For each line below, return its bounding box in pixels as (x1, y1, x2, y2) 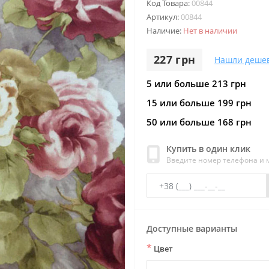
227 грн (154, 52, 196, 67)
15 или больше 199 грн (147, 97, 252, 109)
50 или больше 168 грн (147, 116, 252, 128)
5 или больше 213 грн (147, 77, 246, 89)
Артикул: (147, 11, 181, 22)
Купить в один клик (166, 143, 250, 154)
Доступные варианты (147, 223, 237, 234)
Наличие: (147, 25, 183, 36)
